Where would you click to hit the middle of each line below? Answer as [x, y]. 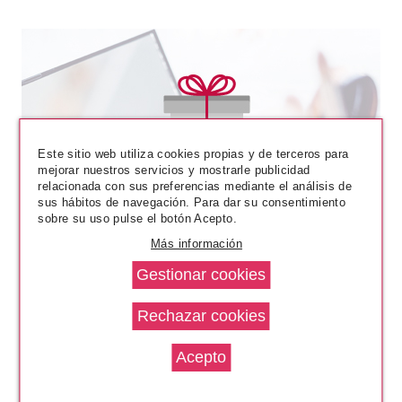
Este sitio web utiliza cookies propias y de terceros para [193, 153]
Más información [197, 243]
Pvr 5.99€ [152, 187]
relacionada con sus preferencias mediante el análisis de [195, 186]
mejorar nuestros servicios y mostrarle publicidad [174, 170]
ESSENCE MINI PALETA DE [201, 137]
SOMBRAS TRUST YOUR [201, 153]
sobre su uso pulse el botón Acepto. [138, 218]
